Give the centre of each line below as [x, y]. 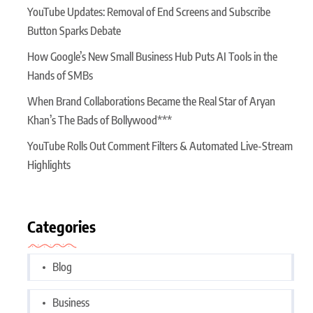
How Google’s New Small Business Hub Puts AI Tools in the [152, 57]
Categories [61, 227]
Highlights [49, 165]
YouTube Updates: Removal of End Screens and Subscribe [149, 12]
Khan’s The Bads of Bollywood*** [100, 121]
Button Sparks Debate [74, 31]
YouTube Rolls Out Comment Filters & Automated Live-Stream [160, 146]
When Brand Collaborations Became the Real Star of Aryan [151, 102]
